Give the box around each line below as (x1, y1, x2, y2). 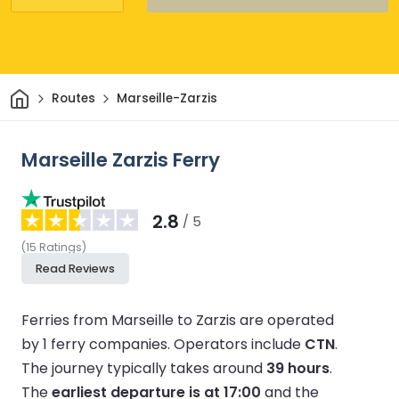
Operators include (174, 333, 305, 354)
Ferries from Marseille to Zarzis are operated (21, 309, 334, 330)
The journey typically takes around (21, 357, 266, 379)
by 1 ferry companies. (21, 333, 174, 354)
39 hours (266, 357, 330, 379)
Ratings (39, 239, 82, 255)
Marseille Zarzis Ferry (21, 145, 220, 174)
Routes (51, 90, 95, 108)
